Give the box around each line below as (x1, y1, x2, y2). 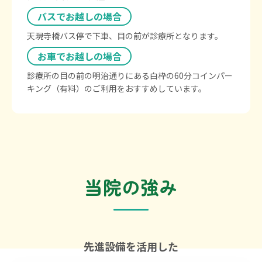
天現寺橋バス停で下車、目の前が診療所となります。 (27, 30, 223, 42)
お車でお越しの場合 (37, 49, 122, 63)
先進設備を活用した (84, 239, 178, 254)
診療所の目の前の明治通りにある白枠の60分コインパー (27, 70, 233, 82)
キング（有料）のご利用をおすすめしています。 (27, 82, 206, 95)
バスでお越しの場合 (37, 9, 122, 23)
